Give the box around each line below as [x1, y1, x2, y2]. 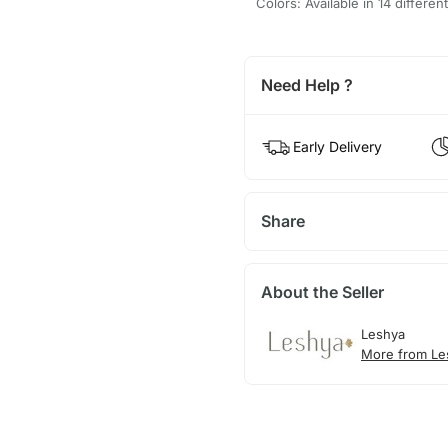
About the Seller [260, 281, 384, 302]
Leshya [360, 326, 405, 343]
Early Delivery [292, 137, 382, 155]
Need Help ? [260, 74, 353, 95]
